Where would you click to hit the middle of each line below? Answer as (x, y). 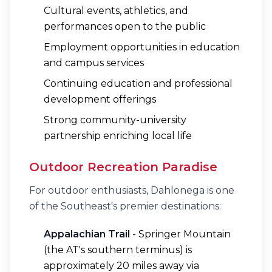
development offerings (100, 99)
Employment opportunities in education (142, 47)
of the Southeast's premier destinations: (125, 206)
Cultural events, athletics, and (116, 11)
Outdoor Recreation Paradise (123, 167)
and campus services (94, 63)
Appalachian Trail (87, 234)
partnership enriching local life (118, 136)
